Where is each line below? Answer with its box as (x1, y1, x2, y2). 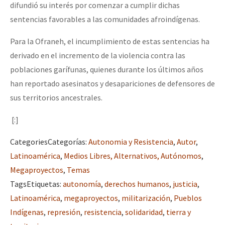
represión (47, 206, 80, 217)
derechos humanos (104, 178, 169, 189)
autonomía (63, 178, 101, 189)
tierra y (166, 206, 191, 217)
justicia (173, 178, 197, 189)
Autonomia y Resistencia (88, 136, 173, 147)
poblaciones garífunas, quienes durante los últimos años (10, 64, 203, 74)
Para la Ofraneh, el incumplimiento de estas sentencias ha (10, 36, 209, 46)
